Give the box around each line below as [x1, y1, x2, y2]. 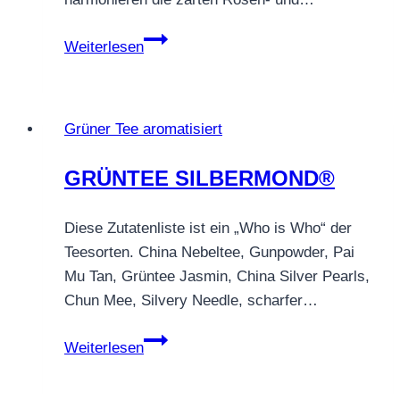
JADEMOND [143, 53, 227, 71]
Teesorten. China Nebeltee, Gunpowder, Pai [64, 243, 354, 261]
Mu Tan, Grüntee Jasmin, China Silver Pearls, [64, 267, 370, 285]
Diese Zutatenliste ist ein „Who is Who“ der [64, 219, 352, 237]
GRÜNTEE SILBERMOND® [64, 165, 335, 190]
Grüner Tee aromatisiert [64, 120, 222, 137]
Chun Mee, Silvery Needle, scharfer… [64, 291, 318, 309]
